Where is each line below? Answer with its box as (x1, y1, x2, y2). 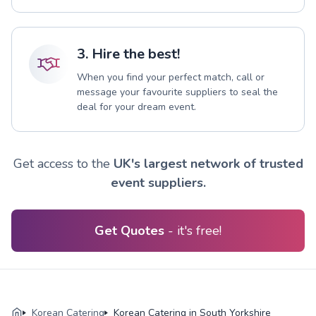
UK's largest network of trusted (113, 154, 303, 172)
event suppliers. (110, 174, 206, 191)
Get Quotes (95, 221, 168, 239)
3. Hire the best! (77, 44, 180, 63)
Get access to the (13, 154, 114, 172)
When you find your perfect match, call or (77, 70, 265, 84)
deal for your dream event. (77, 99, 196, 114)
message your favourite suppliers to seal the (77, 85, 278, 99)
